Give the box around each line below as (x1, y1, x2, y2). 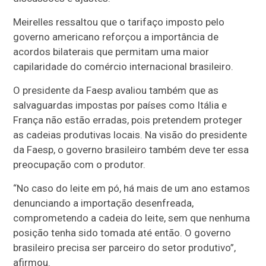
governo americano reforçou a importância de (13, 31, 219, 43)
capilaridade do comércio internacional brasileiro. (13, 61, 234, 72)
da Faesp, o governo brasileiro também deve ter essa (13, 144, 249, 156)
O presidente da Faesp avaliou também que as (13, 84, 219, 96)
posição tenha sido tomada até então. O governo (13, 227, 232, 239)
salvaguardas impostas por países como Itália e (13, 99, 227, 111)
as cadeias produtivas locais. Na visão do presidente (13, 129, 248, 141)
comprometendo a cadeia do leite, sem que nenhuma (13, 212, 251, 224)
